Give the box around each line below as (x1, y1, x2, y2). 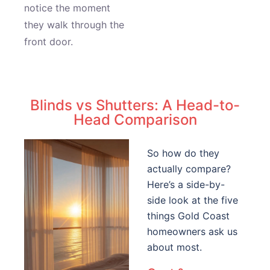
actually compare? (147, 163, 231, 175)
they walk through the (24, 19, 124, 31)
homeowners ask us (147, 225, 237, 237)
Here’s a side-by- (147, 178, 225, 190)
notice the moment (24, 2, 110, 14)
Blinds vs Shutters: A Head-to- (30, 96, 240, 114)
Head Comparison (73, 111, 197, 128)
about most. (147, 241, 202, 253)
